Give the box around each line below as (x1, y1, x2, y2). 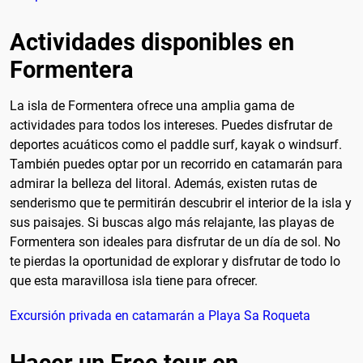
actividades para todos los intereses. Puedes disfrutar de (10, 117, 332, 133)
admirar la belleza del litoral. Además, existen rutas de (10, 175, 317, 191)
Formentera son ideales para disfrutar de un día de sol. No (10, 233, 340, 250)
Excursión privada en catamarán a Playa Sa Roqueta (10, 307, 310, 323)
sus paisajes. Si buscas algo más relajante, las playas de (10, 214, 334, 230)
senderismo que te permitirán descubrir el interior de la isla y (10, 194, 352, 211)
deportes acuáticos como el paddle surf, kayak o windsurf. (10, 136, 342, 152)
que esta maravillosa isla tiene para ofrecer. (10, 272, 258, 288)
